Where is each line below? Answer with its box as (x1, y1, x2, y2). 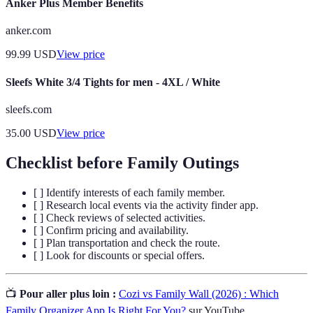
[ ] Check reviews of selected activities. (34, 211, 205, 224)
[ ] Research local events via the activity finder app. (34, 198, 259, 211)
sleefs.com (6, 103, 52, 115)
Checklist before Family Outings (6, 153, 239, 172)
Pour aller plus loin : (20, 287, 116, 300)
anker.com (6, 24, 51, 37)
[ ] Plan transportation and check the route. (34, 236, 220, 249)
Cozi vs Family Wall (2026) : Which (119, 287, 279, 300)
